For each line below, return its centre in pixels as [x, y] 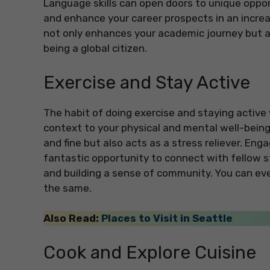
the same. [69, 188]
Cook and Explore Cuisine [150, 252]
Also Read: [72, 218]
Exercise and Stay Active [147, 82]
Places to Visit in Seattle [167, 218]
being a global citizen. [95, 49]
